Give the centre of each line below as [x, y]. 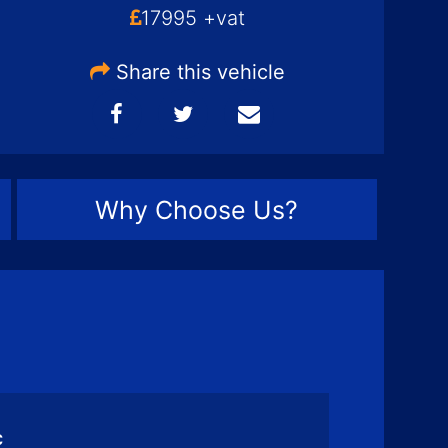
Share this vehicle [198, 72]
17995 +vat [193, 18]
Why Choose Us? [197, 209]
